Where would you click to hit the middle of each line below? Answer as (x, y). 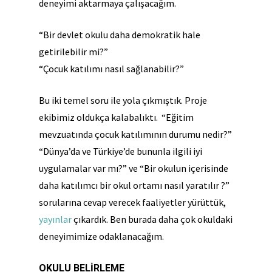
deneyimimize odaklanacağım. (101, 236)
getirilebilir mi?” (73, 52)
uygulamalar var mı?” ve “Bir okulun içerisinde (134, 168)
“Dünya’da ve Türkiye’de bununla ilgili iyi (121, 151)
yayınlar (56, 219)
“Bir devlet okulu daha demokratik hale (120, 35)
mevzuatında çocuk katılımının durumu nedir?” (135, 134)
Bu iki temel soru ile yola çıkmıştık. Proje (123, 100)
